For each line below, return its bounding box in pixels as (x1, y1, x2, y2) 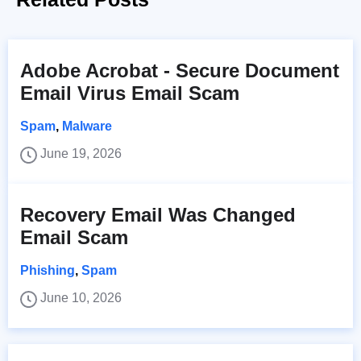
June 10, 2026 (40, 291, 122, 305)
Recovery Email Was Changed (20, 204, 296, 226)
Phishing (20, 263, 75, 278)
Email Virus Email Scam (20, 82, 239, 105)
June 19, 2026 (40, 147, 122, 161)
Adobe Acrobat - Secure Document (20, 60, 339, 82)
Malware (62, 119, 112, 134)
